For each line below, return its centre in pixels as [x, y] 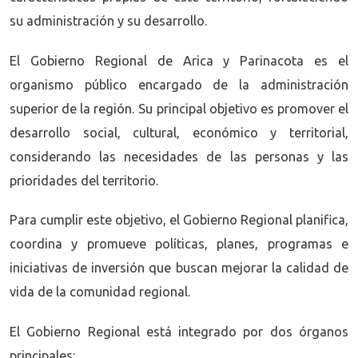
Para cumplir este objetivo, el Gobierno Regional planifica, [179, 220]
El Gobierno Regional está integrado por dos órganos [179, 331]
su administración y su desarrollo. [109, 20]
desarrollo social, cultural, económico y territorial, [179, 132]
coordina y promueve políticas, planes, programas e [179, 244]
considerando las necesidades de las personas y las [179, 156]
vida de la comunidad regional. [100, 292]
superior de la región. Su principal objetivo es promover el [179, 108]
